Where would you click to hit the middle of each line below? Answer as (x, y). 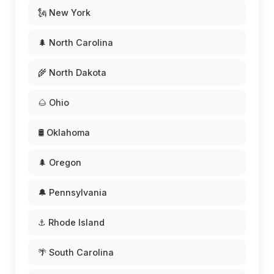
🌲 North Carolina (76, 43)
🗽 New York (64, 13)
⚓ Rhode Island (71, 222)
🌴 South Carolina (76, 252)
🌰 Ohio (54, 102)
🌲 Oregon (60, 162)
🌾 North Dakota (72, 72)
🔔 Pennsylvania (72, 192)
